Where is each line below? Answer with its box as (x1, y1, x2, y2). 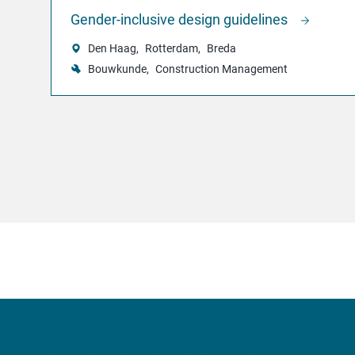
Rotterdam (145, 42, 198, 55)
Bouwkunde (88, 63, 147, 76)
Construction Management (155, 63, 288, 76)
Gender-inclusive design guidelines (71, 11, 291, 29)
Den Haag (88, 42, 136, 55)
